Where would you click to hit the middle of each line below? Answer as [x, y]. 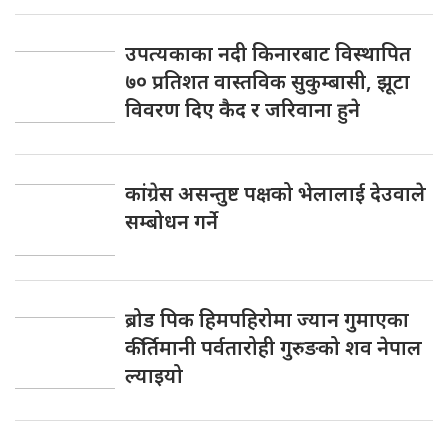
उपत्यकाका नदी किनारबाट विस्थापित [268, 53]
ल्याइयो [154, 375]
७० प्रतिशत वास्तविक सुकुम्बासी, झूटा [267, 81]
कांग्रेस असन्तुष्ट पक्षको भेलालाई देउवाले [275, 193]
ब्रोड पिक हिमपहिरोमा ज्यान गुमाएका [267, 319]
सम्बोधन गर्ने [171, 221]
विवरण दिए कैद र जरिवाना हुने [242, 109]
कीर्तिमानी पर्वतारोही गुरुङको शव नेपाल [273, 347]
